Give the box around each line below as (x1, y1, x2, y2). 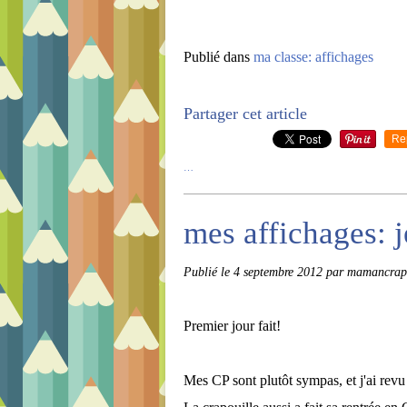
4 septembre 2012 (233, 264, 326, 279)
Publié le (184, 264, 233, 279)
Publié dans (184, 49, 250, 65)
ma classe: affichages (253, 49, 373, 65)
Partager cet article (184, 104, 307, 123)
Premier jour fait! (184, 318, 281, 333)
